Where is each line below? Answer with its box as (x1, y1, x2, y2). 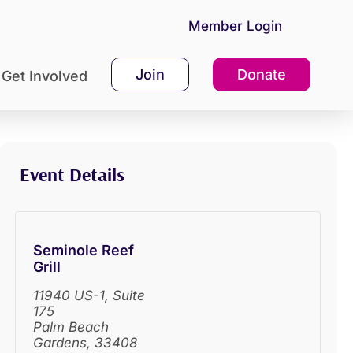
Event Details (20, 162, 125, 187)
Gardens (33, 335, 87, 351)
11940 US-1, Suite (33, 288, 146, 304)
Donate (236, 66, 286, 84)
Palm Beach (33, 319, 110, 336)
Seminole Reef (33, 242, 135, 259)
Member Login (188, 18, 282, 35)
